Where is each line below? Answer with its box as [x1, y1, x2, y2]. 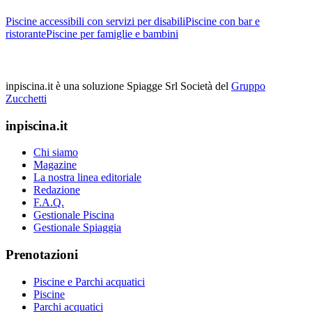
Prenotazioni [6, 247, 78, 263]
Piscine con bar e [185, 15, 260, 27]
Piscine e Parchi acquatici [33, 275, 145, 288]
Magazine [33, 159, 77, 171]
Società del [180, 79, 231, 92]
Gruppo [231, 79, 265, 92]
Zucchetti [6, 92, 47, 104]
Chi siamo [33, 146, 78, 159]
